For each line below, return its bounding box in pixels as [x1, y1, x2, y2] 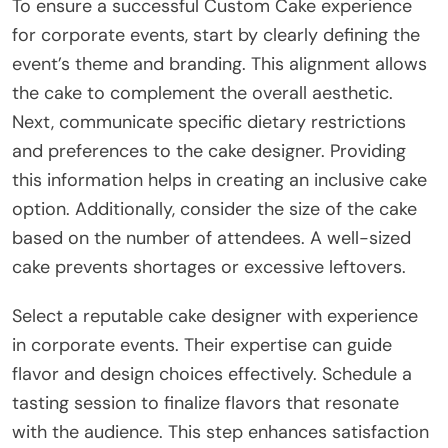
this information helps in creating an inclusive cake [12, 167, 427, 192]
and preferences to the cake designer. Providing [12, 138, 406, 163]
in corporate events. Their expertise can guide [12, 332, 392, 357]
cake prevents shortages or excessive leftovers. [12, 254, 406, 279]
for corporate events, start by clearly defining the [12, 22, 420, 47]
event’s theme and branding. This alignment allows [12, 51, 427, 76]
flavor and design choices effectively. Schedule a [12, 361, 412, 386]
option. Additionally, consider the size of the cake [12, 196, 417, 221]
